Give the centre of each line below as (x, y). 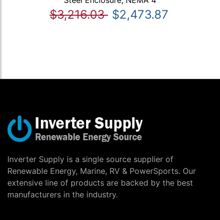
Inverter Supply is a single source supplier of (90, 159)
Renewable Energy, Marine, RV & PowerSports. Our (102, 171)
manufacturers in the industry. (63, 195)
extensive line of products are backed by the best (100, 183)
